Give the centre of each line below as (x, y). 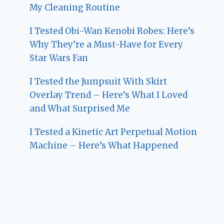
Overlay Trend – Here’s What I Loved (109, 95)
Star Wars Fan (59, 58)
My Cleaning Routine (75, 7)
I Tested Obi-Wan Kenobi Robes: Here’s (112, 31)
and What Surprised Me (80, 108)
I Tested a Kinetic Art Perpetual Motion (113, 132)
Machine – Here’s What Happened (104, 145)
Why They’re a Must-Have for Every (106, 44)
